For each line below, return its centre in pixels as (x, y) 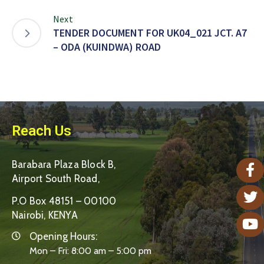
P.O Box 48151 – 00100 (64, 201)
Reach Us (42, 131)
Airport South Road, (56, 178)
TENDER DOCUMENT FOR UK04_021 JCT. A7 (150, 32)
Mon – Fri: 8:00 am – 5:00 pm (90, 250)
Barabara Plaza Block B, (64, 164)
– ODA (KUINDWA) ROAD (107, 47)
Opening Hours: (63, 236)
